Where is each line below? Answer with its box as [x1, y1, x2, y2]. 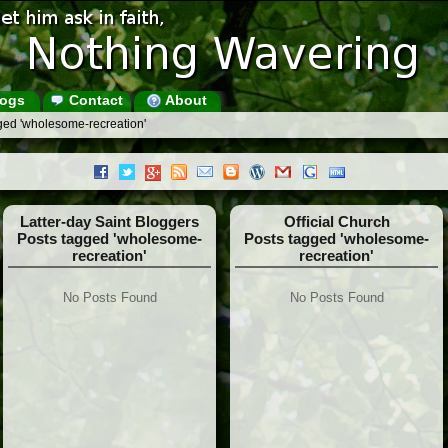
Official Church [283, 213, 390, 231]
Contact [64, 92, 123, 108]
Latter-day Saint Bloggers [20, 213, 199, 231]
